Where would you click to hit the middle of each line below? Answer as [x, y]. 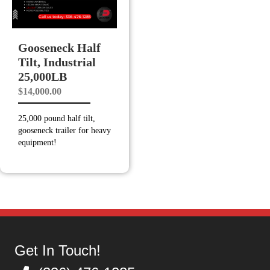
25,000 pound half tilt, [57, 118]
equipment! [37, 142]
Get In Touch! [58, 250]
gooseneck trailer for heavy [64, 130]
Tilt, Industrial [57, 62]
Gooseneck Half [59, 47]
